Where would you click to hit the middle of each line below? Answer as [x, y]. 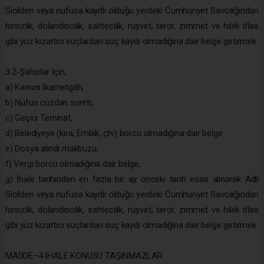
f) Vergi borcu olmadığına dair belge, [73, 164]
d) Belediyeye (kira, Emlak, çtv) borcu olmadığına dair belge [114, 133]
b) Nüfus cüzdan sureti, [49, 102]
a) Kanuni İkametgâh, [45, 87]
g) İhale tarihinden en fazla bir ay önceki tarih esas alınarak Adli [132, 179]
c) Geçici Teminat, [39, 118]
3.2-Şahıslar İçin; [36, 72]
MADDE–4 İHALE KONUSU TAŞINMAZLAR [84, 255]
